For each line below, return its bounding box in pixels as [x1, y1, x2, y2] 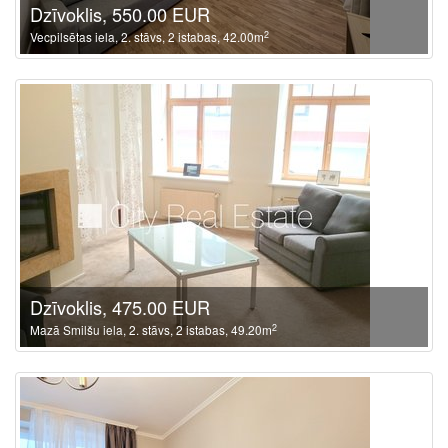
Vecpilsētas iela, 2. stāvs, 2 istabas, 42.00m [30, 28, 264, 45]
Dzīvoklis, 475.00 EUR [30, 294, 210, 320]
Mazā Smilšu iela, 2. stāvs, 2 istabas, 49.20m [30, 321, 272, 338]
